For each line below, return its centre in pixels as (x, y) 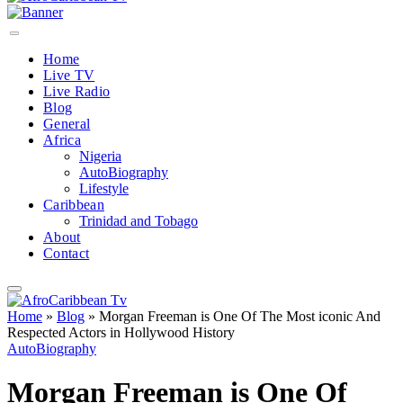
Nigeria (100, 156)
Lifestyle (104, 188)
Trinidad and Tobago (139, 221)
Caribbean (74, 205)
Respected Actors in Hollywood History (121, 332)
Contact (67, 253)
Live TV (69, 75)
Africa (62, 140)
